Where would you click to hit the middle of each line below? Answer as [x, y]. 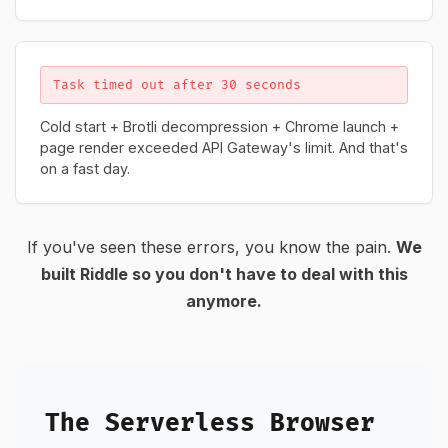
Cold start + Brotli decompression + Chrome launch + [219, 126]
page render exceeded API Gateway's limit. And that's [224, 147]
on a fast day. [85, 168]
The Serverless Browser [210, 423]
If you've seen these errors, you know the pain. [211, 247]
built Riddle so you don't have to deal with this [224, 274]
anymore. [224, 301]
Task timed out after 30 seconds [177, 85]
